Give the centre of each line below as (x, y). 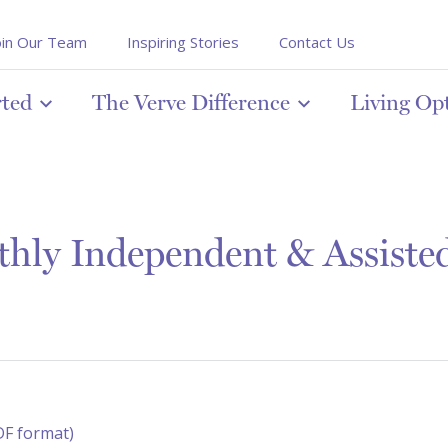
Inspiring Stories (183, 42)
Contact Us (317, 42)
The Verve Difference (191, 102)
